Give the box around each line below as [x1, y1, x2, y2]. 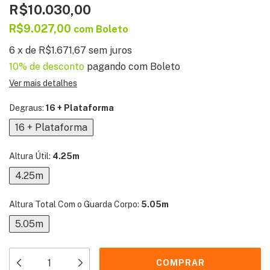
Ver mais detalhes [9, 78, 77, 88]
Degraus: [9, 102, 46, 113]
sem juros [89, 44, 132, 56]
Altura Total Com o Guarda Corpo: [9, 199, 141, 209]
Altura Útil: [9, 151, 52, 161]
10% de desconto [9, 60, 84, 72]
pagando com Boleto [84, 60, 180, 72]
